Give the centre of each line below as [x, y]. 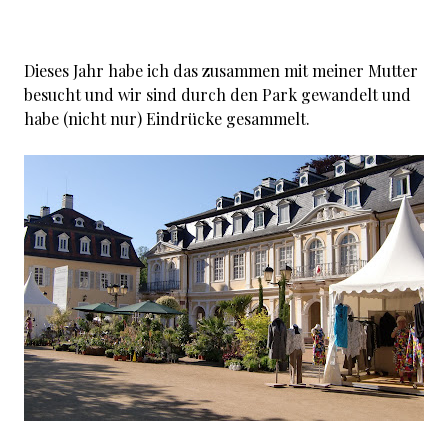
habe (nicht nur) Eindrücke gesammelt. [167, 118]
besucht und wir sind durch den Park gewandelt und [217, 94]
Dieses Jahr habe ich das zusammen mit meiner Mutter [221, 70]
